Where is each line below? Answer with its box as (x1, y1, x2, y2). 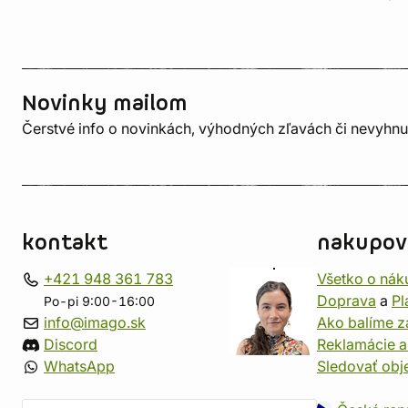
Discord (44, 335, 97, 353)
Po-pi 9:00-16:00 (44, 294, 155, 309)
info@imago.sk (44, 313, 146, 331)
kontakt (22, 229, 107, 258)
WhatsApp (44, 357, 115, 375)
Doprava (317, 291, 376, 310)
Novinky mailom (22, 89, 188, 118)
